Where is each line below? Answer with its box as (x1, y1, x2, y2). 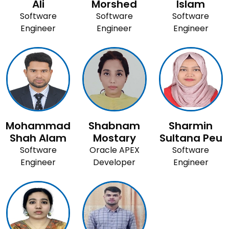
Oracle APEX (89, 144, 140, 156)
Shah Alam (10, 130, 67, 145)
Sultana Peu (159, 130, 222, 145)
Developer (93, 156, 136, 168)
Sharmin (169, 118, 213, 133)
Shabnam (88, 118, 141, 133)
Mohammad (6, 118, 71, 133)
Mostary (93, 130, 136, 145)
